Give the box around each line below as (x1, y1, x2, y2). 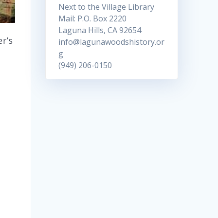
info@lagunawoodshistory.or (58, 36, 164, 47)
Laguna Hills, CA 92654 (58, 24, 141, 36)
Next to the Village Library (58, 1, 154, 12)
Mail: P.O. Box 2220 (58, 13, 127, 24)
